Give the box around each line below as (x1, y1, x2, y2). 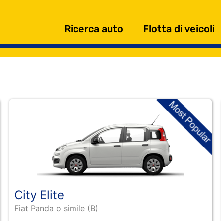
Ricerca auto (64, 22, 123, 35)
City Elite (14, 187, 65, 202)
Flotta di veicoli (143, 22, 215, 35)
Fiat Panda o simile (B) (14, 203, 99, 213)
